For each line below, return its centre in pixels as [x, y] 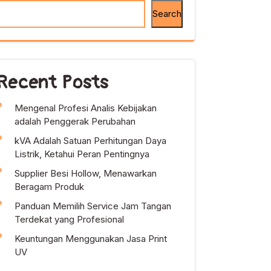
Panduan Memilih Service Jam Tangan [93, 206]
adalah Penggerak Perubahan [75, 121]
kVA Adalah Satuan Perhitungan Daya [90, 141]
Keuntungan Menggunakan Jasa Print [91, 239]
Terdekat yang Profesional [69, 219]
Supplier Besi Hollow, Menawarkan [86, 173]
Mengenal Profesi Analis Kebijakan [86, 108]
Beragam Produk [49, 187]
